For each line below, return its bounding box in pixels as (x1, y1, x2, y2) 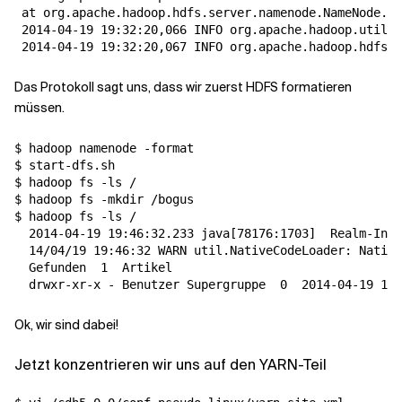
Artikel (108, 260, 172, 275)
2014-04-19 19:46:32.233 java (14, 226, 230, 240)
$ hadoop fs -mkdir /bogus (14, 192, 194, 206)
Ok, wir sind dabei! (14, 317, 118, 333)
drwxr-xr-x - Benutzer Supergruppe (14, 277, 280, 292)
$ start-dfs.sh (14, 158, 115, 172)
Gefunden (14, 260, 100, 275)
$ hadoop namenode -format (14, 141, 194, 155)
